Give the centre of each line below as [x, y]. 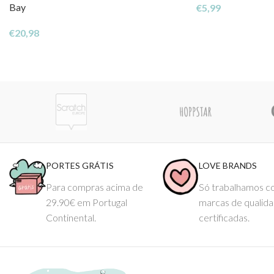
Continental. [71, 217]
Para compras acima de [94, 187]
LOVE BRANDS [228, 165]
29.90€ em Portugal [87, 202]
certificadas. [224, 217]
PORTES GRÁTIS [80, 165]
